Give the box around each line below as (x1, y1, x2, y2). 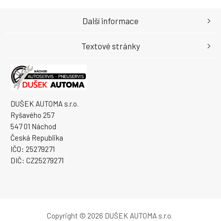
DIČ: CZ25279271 (10, 156, 64, 165)
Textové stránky (81, 40, 140, 51)
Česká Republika (10, 133, 63, 143)
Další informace (82, 15, 139, 26)
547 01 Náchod (10, 122, 56, 131)
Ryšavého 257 (10, 110, 54, 120)
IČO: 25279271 (10, 145, 55, 154)
